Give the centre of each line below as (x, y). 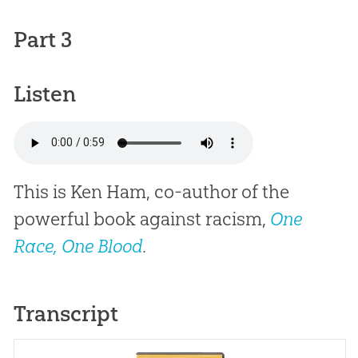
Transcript (66, 313)
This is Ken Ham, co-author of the (151, 191)
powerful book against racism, (141, 219)
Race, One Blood (78, 246)
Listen (44, 93)
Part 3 (42, 39)
